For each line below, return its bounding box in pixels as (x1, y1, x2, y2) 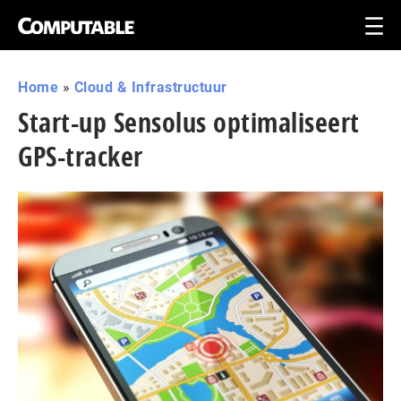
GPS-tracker (18, 138, 143, 175)
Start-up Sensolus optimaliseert (18, 104, 360, 141)
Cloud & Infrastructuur (73, 79, 227, 96)
